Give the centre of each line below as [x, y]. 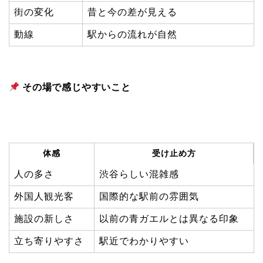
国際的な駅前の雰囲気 [149, 197]
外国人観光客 [44, 197]
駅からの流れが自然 [132, 35]
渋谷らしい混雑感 [139, 174]
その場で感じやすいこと [77, 87]
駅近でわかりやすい [144, 241]
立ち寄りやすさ [49, 241]
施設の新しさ [44, 219]
